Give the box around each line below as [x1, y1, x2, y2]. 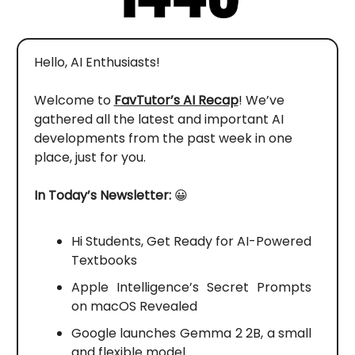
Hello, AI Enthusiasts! [33, 52, 160, 71]
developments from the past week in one [33, 128, 292, 147]
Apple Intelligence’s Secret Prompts [71, 277, 312, 296]
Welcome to [33, 90, 114, 109]
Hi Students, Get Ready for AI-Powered [71, 231, 312, 250]
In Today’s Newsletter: [33, 185, 174, 204]
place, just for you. [33, 147, 146, 166]
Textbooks [71, 250, 137, 269]
